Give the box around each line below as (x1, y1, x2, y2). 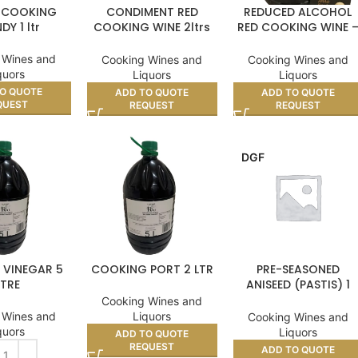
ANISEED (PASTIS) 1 (245, 276, 350, 292)
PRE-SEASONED (256, 261, 340, 277)
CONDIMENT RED (105, 3, 198, 20)
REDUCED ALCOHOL (244, 3, 352, 20)
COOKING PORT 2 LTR (90, 261, 213, 277)
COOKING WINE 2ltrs (93, 18, 211, 35)
